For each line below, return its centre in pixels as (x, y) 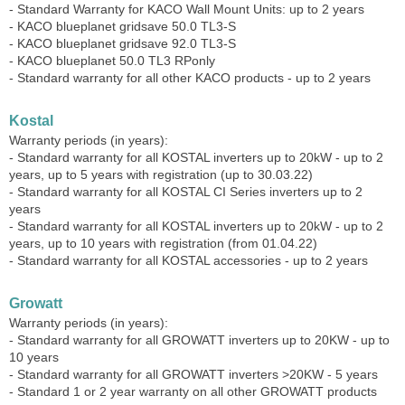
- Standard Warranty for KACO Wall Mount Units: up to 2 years (187, 9)
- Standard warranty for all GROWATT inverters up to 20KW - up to (199, 340)
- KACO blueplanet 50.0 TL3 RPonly (112, 61)
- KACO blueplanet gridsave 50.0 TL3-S (122, 26)
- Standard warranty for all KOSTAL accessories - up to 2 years (188, 260)
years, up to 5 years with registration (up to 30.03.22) (161, 174)
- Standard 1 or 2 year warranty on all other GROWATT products (193, 391)
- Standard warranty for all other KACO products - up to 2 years (190, 78)
